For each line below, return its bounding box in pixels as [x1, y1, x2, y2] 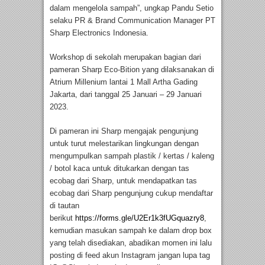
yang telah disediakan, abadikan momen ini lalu [50, 238, 212, 247]
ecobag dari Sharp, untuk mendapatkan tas [50, 176, 197, 185]
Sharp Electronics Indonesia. [50, 28, 151, 37]
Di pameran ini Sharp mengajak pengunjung [50, 126, 198, 135]
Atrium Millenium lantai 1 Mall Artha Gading [50, 77, 198, 86]
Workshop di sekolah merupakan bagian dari [50, 52, 201, 62]
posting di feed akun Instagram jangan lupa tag [50, 250, 210, 260]
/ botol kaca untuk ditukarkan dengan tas [50, 163, 189, 173]
